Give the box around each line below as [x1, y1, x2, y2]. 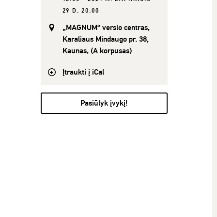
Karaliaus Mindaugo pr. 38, [62, 34, 149, 44]
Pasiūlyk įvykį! [80, 98, 127, 108]
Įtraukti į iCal [62, 67, 104, 77]
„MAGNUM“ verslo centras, [62, 22, 150, 32]
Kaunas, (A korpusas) [62, 46, 132, 56]
